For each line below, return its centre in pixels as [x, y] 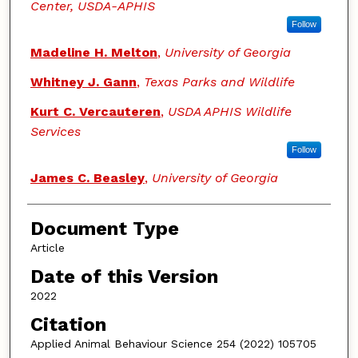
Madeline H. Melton [93, 53]
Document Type [104, 229]
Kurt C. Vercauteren [95, 112]
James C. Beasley [87, 178]
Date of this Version [124, 277]
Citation [68, 324]
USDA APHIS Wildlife [229, 112]
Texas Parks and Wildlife [219, 82]
